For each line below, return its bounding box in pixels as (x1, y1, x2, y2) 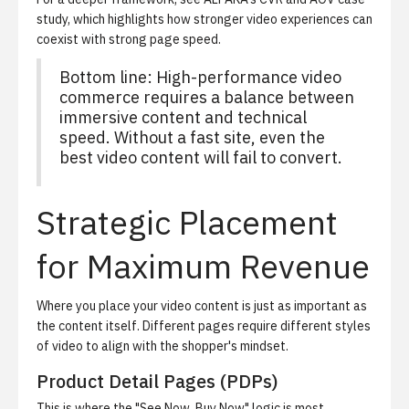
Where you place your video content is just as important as (37, 298, 367, 314)
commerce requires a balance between (59, 87, 354, 108)
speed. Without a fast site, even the (59, 127, 325, 148)
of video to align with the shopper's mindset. (37, 338, 288, 354)
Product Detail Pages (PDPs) (37, 369, 278, 393)
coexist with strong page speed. (37, 31, 221, 47)
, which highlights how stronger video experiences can (68, 11, 372, 27)
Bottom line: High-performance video (59, 67, 341, 88)
